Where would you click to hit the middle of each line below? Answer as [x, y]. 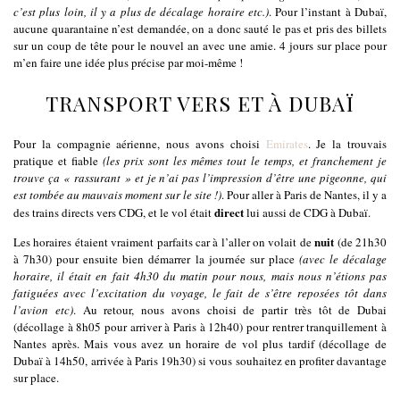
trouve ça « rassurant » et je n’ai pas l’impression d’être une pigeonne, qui [200, 178]
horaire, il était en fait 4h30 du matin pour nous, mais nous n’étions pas [200, 276]
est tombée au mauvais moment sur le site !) [117, 195]
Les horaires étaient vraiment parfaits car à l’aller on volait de [164, 242]
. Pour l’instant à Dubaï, [328, 12]
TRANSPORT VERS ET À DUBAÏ [200, 104]
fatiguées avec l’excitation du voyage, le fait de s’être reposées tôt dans [200, 293]
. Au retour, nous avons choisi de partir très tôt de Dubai [229, 310]
